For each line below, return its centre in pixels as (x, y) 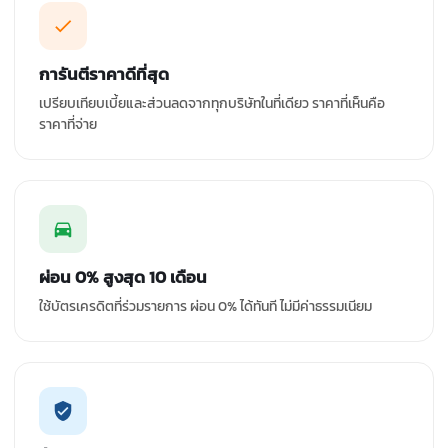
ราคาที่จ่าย (68, 124)
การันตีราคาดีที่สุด (104, 73)
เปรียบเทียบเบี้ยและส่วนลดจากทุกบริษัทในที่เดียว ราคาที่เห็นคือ (212, 103)
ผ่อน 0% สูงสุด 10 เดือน (123, 276)
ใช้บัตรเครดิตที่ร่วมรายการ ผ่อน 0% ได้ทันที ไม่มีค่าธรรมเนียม (205, 306)
